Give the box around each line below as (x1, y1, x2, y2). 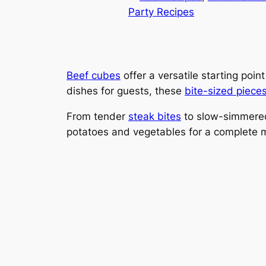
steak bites (128, 110, 181, 122)
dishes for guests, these (66, 84, 185, 97)
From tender (66, 110, 128, 122)
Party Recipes (128, 5, 194, 18)
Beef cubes (66, 69, 121, 81)
